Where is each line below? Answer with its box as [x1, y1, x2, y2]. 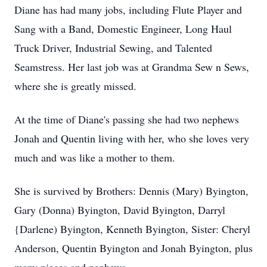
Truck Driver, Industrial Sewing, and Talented [14, 41, 212, 55]
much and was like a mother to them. [14, 150, 175, 164]
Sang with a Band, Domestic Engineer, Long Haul [14, 21, 232, 36]
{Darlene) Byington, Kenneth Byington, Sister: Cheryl [14, 222, 250, 236]
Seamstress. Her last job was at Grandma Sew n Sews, [14, 60, 249, 74]
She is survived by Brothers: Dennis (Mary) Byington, [14, 184, 249, 198]
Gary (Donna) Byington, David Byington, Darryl [14, 203, 225, 217]
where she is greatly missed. [14, 79, 136, 93]
